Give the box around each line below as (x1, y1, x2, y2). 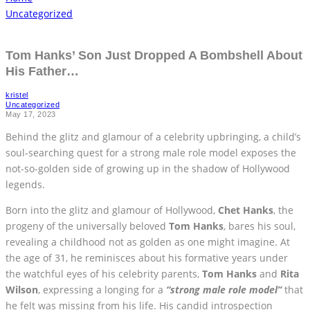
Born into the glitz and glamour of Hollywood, (6, 203, 215, 217)
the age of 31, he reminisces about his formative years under (6, 250, 288, 264)
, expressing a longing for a (38, 282, 166, 296)
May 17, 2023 (6, 109, 56, 118)
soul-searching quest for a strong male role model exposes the (6, 145, 296, 159)
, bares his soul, (224, 219, 295, 232)
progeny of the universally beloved (6, 219, 169, 232)
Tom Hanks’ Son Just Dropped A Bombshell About (6, 48, 302, 62)
